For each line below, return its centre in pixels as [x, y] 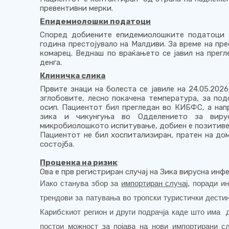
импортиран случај [154, 183]
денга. [51, 62]
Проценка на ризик [79, 162]
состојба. [57, 144]
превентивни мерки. [77, 8]
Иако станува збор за [81, 183]
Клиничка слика [73, 75]
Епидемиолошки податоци [96, 21]
